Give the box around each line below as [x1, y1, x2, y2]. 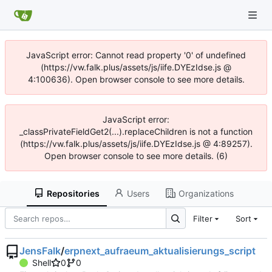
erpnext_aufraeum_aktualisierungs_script [64, 245, 256, 257]
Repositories [47, 188, 100, 199]
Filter [192, 213, 212, 223]
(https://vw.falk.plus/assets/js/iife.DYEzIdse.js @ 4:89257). [19, 138, 253, 149]
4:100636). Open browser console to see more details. [27, 74, 245, 84]
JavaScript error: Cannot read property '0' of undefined [26, 50, 246, 60]
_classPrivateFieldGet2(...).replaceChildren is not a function [19, 126, 253, 137]
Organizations [178, 188, 234, 199]
